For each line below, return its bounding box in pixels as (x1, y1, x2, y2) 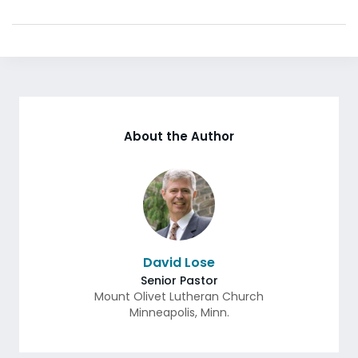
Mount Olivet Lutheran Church (94, 288, 264, 304)
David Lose (143, 253, 215, 272)
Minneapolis (129, 304, 195, 320)
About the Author (124, 128, 234, 145)
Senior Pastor (140, 272, 218, 288)
